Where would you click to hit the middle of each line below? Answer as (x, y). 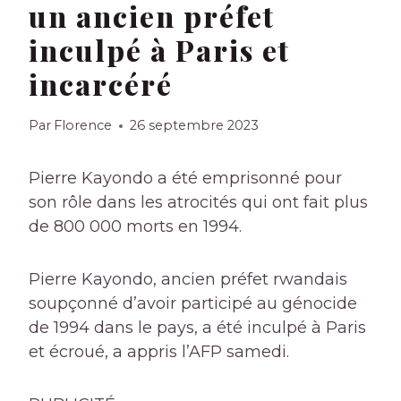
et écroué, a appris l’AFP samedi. (159, 352)
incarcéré (101, 84)
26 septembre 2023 (195, 126)
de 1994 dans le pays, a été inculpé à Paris (197, 328)
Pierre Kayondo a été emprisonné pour (185, 179)
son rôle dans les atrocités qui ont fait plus (198, 203)
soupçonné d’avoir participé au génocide (193, 304)
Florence (83, 126)
